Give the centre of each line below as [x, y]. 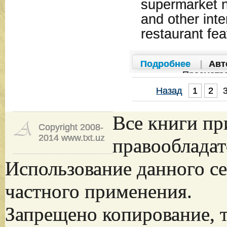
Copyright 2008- [71, 127]
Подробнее [165, 64]
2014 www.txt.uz [71, 138]
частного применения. [98, 191]
